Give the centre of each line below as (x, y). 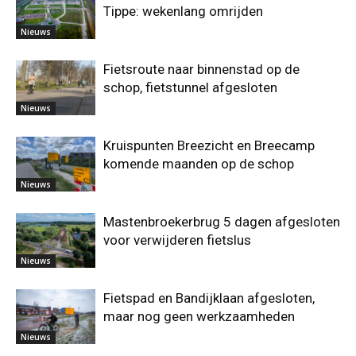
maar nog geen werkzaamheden (199, 316)
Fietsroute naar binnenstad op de (201, 69)
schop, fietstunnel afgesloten (190, 87)
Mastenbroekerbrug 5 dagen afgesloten (222, 221)
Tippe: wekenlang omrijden (183, 11)
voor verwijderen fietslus (177, 240)
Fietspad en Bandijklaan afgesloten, (209, 298)
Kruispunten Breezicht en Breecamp (209, 145)
